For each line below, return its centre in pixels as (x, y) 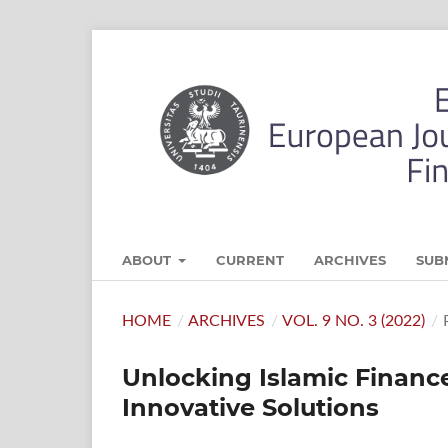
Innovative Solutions (250, 407)
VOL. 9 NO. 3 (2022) (354, 320)
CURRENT (250, 259)
